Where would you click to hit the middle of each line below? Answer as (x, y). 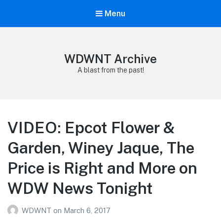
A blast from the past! (110, 70)
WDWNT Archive (110, 59)
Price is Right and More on (102, 168)
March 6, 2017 (87, 210)
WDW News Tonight (80, 188)
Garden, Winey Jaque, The (101, 148)
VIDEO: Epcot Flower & (91, 128)
